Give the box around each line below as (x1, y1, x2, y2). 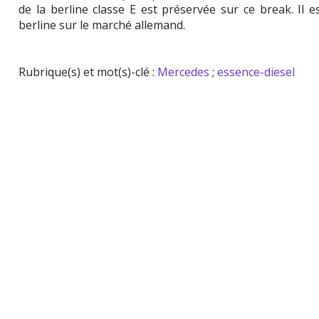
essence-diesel (217, 64, 296, 80)
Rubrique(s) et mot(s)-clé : (19, 64, 158, 80)
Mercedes (157, 64, 210, 80)
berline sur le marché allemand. (19, 17, 186, 33)
